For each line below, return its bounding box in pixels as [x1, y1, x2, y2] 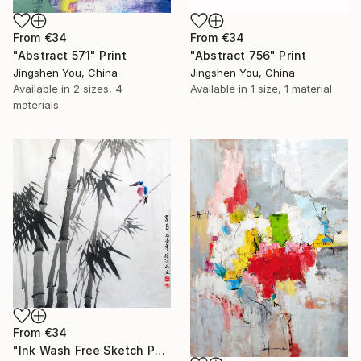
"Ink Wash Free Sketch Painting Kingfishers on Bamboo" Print [154, 342, 165, 357]
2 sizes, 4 [73, 81, 122, 95]
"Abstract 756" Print [190, 48, 307, 62]
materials [13, 98, 59, 111]
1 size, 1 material [251, 81, 332, 95]
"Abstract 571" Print [13, 48, 127, 62]
